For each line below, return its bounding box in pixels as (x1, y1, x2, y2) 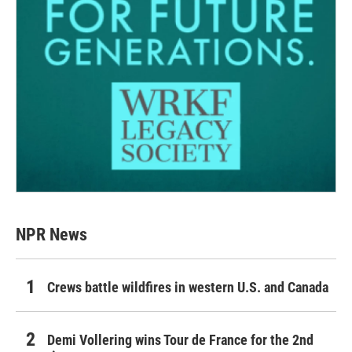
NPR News (16, 225, 87, 245)
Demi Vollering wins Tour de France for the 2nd (47, 332, 313, 349)
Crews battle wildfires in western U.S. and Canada (47, 279, 328, 296)
